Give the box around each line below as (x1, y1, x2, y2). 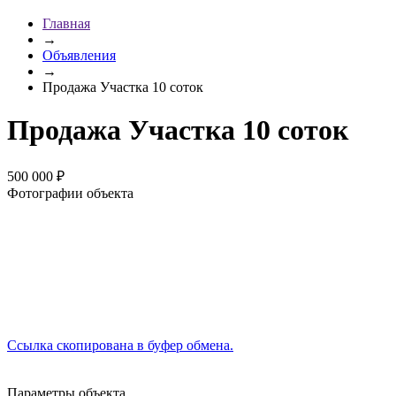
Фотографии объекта (7, 185, 133, 201)
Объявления (42, 48, 116, 63)
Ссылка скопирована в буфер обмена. (7, 337, 233, 353)
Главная (42, 16, 90, 31)
